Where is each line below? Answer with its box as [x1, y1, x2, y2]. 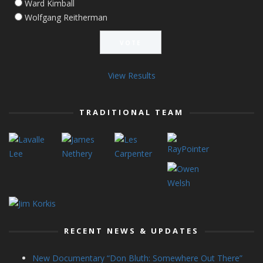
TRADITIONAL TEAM [79, 106, 184, 117]
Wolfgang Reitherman [25, 11, 107, 23]
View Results [107, 69, 156, 81]
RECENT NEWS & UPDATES [64, 225, 199, 237]
